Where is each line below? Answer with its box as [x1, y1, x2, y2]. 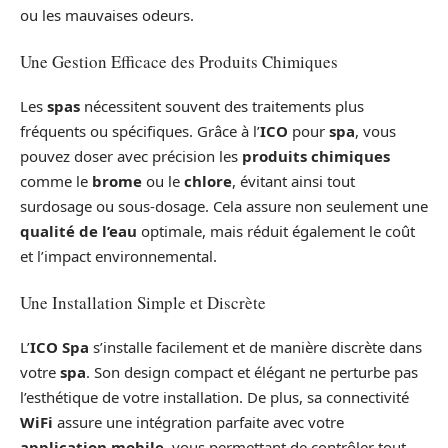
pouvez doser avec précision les [20, 146, 242, 167]
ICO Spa [30, 337, 89, 358]
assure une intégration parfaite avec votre [53, 412, 344, 433]
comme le [20, 171, 92, 192]
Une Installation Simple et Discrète [20, 290, 266, 314]
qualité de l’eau [20, 221, 137, 242]
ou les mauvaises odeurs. [20, 5, 194, 26]
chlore [184, 171, 232, 192]
